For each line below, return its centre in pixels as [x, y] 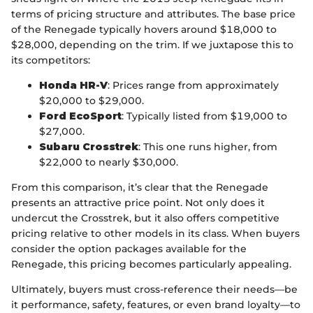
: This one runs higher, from [208, 146]
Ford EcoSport [80, 116]
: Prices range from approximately [193, 85]
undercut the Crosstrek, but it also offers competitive [145, 218]
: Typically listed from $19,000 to [204, 116]
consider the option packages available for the [129, 248]
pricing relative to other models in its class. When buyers [155, 233]
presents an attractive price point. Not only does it [138, 202]
